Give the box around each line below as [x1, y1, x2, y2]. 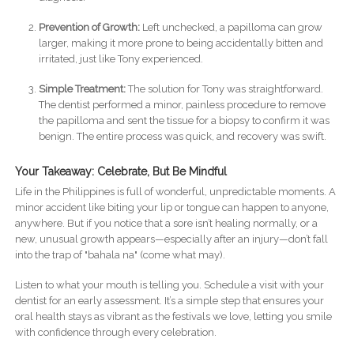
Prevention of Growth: [38, 21, 140, 34]
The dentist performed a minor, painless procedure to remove [38, 99, 326, 111]
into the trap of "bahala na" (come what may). [14, 249, 225, 262]
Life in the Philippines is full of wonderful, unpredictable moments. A [14, 186, 336, 198]
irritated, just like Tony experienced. [38, 53, 203, 66]
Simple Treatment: [38, 83, 126, 96]
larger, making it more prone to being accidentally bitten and [38, 37, 323, 50]
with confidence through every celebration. [14, 326, 217, 339]
